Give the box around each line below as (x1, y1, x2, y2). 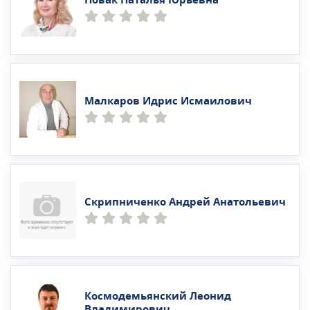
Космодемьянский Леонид (84, 289, 231, 304)
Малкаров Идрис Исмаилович (84, 93, 252, 109)
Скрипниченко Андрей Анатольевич (84, 194, 286, 210)
